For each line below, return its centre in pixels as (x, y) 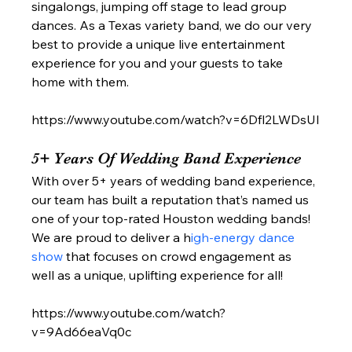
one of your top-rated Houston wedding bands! (173, 219)
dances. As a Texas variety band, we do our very (174, 26)
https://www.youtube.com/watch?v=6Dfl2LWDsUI (176, 120)
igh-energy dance (245, 238)
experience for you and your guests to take (159, 63)
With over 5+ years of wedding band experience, (175, 181)
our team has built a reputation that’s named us (172, 200)
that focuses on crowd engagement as (181, 257)
